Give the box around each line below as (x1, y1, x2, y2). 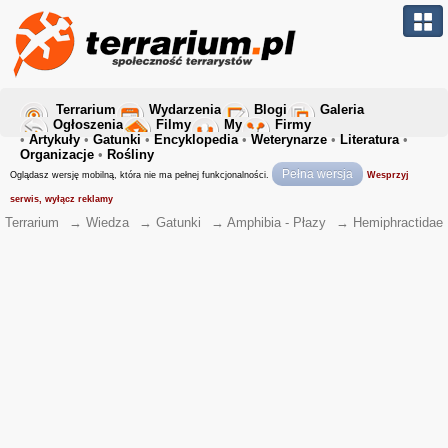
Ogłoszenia (53, 117, 123, 132)
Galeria (320, 102, 364, 117)
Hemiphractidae (353, 215, 443, 230)
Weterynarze (251, 132, 327, 147)
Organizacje (20, 147, 94, 162)
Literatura (340, 132, 399, 147)
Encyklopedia (154, 132, 238, 147)
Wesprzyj (367, 170, 409, 180)
